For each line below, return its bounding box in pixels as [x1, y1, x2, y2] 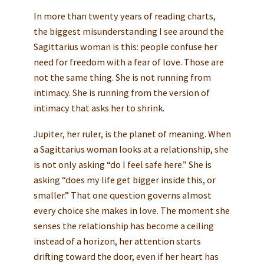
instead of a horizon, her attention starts [33, 235, 201, 247]
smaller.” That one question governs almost [33, 189, 212, 201]
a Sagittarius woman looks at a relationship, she [33, 143, 229, 155]
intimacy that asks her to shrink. [33, 101, 164, 114]
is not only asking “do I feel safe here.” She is [33, 158, 212, 170]
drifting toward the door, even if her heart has [33, 250, 219, 262]
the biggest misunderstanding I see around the [33, 25, 224, 37]
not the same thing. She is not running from [33, 71, 211, 83]
